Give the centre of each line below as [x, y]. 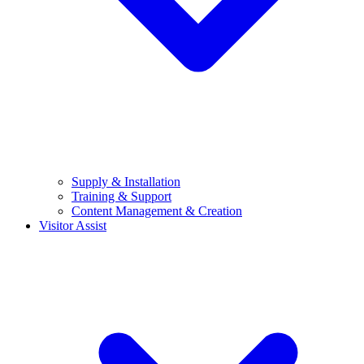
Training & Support [121, 196]
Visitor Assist [73, 225]
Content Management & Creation [157, 211]
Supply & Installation [126, 182]
